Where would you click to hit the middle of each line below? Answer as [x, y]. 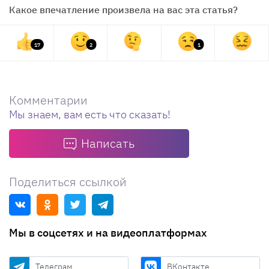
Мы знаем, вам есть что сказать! [90, 114]
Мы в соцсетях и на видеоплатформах [108, 232]
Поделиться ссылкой [68, 181]
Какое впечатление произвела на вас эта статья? [123, 9]
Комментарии [48, 100]
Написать [108, 143]
